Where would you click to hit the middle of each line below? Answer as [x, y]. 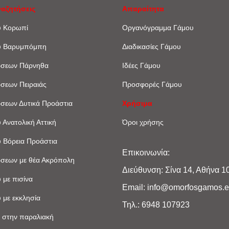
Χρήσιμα [137, 104]
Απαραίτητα [143, 9]
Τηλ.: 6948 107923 [156, 205]
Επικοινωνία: [146, 153]
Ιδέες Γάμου [141, 66]
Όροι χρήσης [143, 122]
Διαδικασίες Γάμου [152, 47]
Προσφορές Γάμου [152, 85]
